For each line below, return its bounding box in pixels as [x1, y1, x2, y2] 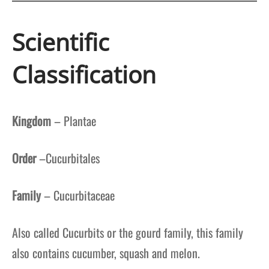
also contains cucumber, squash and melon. [12, 243, 200, 262]
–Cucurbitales [36, 148, 100, 167]
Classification [12, 58, 156, 91]
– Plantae [51, 111, 96, 130]
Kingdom [12, 111, 51, 130]
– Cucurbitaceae [41, 186, 115, 204]
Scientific [12, 26, 109, 58]
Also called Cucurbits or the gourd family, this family [12, 223, 243, 241]
